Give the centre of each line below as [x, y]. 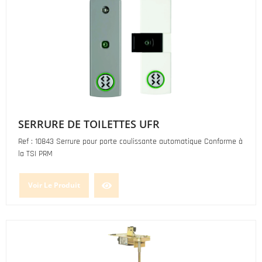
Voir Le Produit [54, 185]
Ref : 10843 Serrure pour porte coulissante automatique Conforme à [130, 142]
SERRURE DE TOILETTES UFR [89, 124]
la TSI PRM [35, 154]
